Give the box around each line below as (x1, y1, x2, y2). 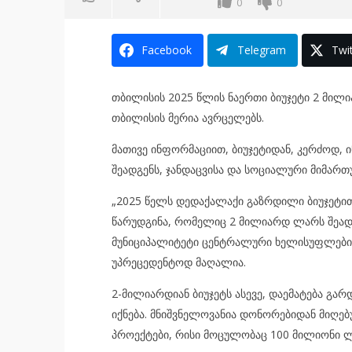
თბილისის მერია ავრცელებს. (111, 109, 264, 125)
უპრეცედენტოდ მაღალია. (111, 254, 246, 269)
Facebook (141, 42, 192, 57)
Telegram (236, 42, 286, 57)
